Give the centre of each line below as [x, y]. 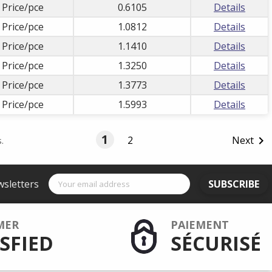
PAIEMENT [199, 225]
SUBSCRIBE [234, 184]
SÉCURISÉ [216, 243]
